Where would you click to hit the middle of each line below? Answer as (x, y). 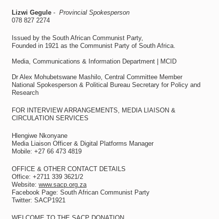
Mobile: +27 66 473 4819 (46, 151)
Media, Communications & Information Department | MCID (94, 61)
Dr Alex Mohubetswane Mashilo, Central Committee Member (97, 77)
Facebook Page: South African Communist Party (80, 192)
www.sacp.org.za (62, 185)
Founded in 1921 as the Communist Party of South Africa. (93, 46)
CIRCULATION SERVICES (50, 118)
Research (25, 93)
